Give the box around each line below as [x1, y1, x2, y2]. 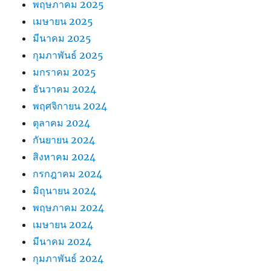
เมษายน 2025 [33, 15, 94, 28]
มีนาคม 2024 [33, 235, 92, 248]
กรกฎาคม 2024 [33, 168, 103, 180]
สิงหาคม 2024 [33, 151, 96, 163]
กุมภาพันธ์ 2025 [33, 49, 104, 62]
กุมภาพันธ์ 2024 [33, 252, 104, 265]
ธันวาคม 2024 [33, 83, 97, 96]
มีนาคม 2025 [33, 32, 92, 45]
